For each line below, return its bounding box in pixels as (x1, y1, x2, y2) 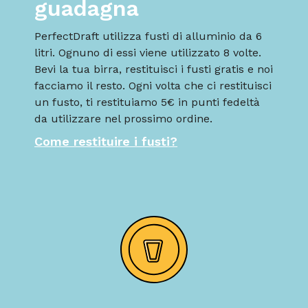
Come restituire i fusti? (34, 133, 177, 148)
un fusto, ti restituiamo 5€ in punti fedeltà (34, 95, 260, 109)
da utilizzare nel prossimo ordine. (34, 111, 212, 125)
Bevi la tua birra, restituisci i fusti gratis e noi (34, 62, 273, 76)
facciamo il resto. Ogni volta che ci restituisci (34, 78, 272, 92)
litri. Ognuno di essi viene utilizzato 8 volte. (34, 45, 261, 59)
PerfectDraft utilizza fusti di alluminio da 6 (34, 29, 262, 43)
